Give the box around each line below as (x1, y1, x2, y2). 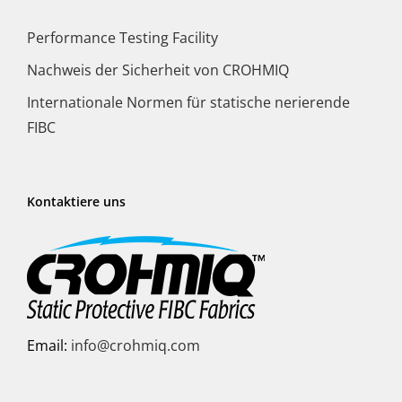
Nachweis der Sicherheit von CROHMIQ (27, 59, 289, 80)
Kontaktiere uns (27, 192, 126, 210)
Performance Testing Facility (27, 27, 218, 48)
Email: (27, 335, 71, 355)
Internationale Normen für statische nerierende (27, 92, 350, 112)
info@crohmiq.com (71, 335, 200, 355)
